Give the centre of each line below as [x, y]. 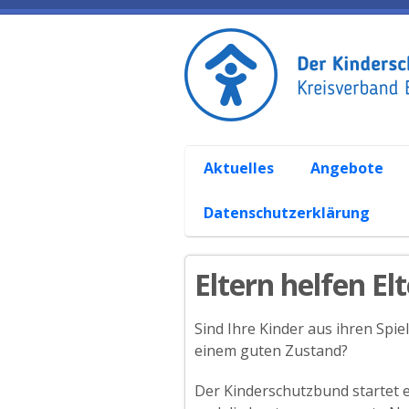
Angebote [347, 168]
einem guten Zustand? [271, 351]
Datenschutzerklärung [287, 213]
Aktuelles [239, 168]
